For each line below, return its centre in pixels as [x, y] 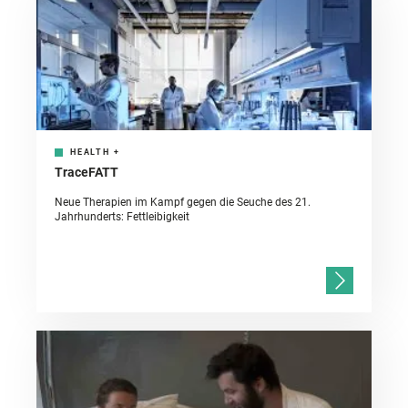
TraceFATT [87, 173]
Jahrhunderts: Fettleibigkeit [122, 217]
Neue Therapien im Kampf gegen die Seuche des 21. [183, 203]
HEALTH [90, 153]
